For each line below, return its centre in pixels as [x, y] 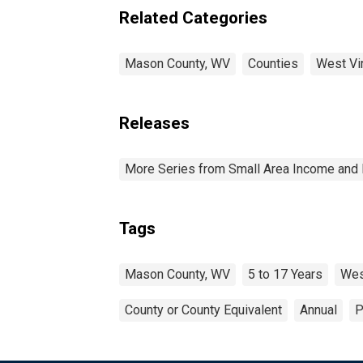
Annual [318, 310]
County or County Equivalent [203, 310]
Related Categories [193, 17]
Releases [154, 123]
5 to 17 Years [285, 274]
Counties [273, 63]
